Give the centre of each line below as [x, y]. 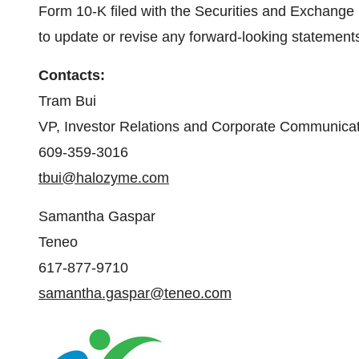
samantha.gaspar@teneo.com [135, 293]
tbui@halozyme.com [104, 178]
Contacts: [72, 75]
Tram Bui [67, 101]
